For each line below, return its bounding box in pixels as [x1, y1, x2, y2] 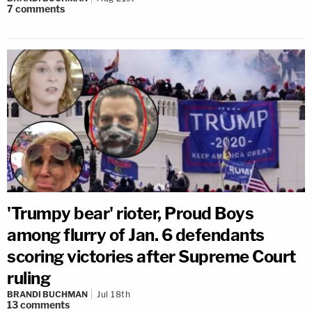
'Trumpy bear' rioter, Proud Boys [7, 203, 253, 224]
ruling [7, 267, 50, 288]
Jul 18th [97, 288, 130, 299]
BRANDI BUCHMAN [7, 288, 88, 299]
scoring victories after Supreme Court [7, 246, 296, 267]
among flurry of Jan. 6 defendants [7, 224, 265, 245]
